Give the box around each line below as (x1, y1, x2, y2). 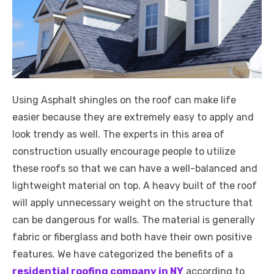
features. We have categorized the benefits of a (12, 248, 233, 260)
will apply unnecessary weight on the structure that (12, 196, 253, 209)
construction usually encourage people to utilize (12, 145, 235, 157)
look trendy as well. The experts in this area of (12, 128, 224, 140)
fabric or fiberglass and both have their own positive (12, 231, 252, 243)
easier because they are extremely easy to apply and (12, 111, 254, 123)
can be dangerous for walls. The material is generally (12, 213, 255, 226)
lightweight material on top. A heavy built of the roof (12, 179, 257, 191)
